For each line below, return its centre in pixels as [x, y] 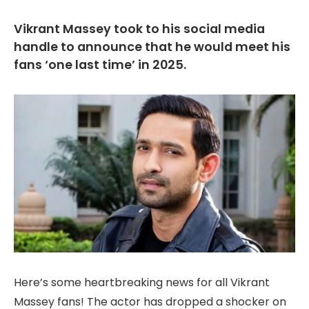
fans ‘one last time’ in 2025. [100, 64]
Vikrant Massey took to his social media [139, 29]
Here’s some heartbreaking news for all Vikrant [142, 283]
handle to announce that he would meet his [152, 47]
